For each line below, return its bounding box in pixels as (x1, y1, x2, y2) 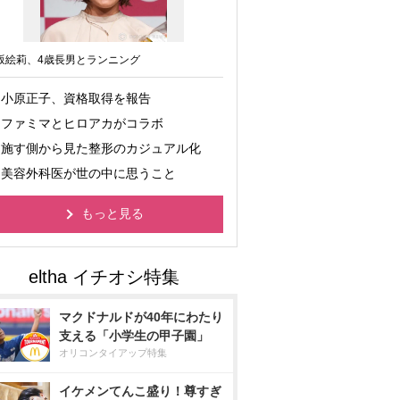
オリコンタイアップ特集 (59, 347, 167, 358)
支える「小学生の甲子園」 (59, 329, 209, 343)
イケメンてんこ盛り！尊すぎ (59, 384, 221, 398)
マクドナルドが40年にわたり (59, 310, 223, 324)
